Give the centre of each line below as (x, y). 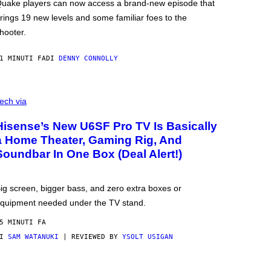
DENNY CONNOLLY (88, 59)
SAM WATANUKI (33, 237)
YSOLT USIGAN (148, 237)
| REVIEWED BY (90, 237)
